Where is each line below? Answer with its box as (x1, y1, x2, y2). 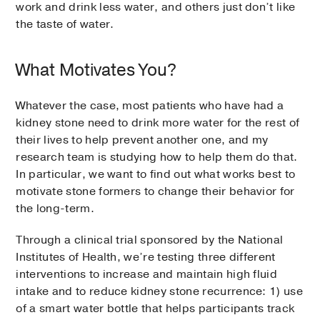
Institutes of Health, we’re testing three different (16, 249, 276, 266)
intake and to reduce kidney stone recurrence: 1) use (16, 284, 304, 300)
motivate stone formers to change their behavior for (16, 184, 295, 200)
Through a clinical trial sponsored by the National (16, 232, 284, 249)
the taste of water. (16, 16, 114, 33)
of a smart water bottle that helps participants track (16, 301, 295, 317)
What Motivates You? (16, 59, 177, 82)
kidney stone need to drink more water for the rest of (16, 115, 300, 131)
